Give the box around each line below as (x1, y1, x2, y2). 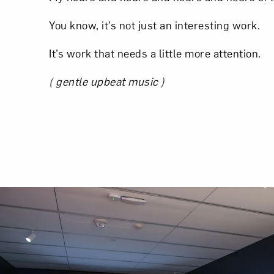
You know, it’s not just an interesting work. (49, 17, 260, 32)
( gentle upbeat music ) (49, 73, 165, 89)
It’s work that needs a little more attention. (49, 45, 261, 61)
